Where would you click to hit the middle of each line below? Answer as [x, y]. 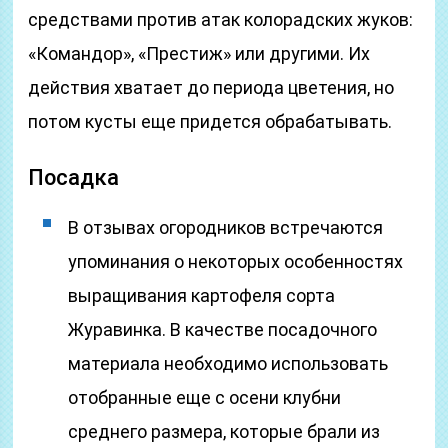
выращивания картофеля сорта [202, 295]
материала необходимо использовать [228, 363]
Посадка [74, 177]
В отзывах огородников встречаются [226, 227]
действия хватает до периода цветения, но [211, 87]
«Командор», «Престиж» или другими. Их [199, 53]
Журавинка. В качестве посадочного [223, 329]
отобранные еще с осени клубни [205, 397]
